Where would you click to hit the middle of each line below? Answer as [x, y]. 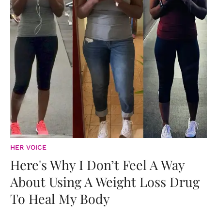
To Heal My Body [60, 199]
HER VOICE [28, 147]
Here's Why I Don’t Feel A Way [97, 165]
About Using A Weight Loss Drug [105, 182]
